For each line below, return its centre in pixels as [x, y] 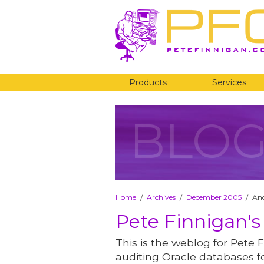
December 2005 [214, 197]
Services [230, 82]
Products [148, 82]
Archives [161, 197]
